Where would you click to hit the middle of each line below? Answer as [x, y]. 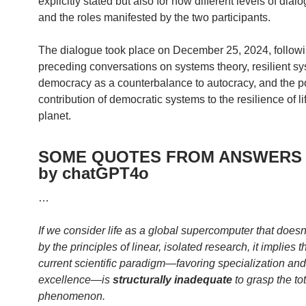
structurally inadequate [174, 279]
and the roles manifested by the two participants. [154, 17]
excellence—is [75, 279]
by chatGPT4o [94, 173]
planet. [55, 115]
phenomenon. [72, 296]
